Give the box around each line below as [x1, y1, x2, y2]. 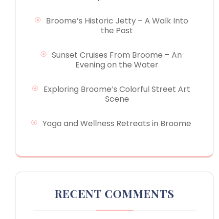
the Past [101, 24, 133, 36]
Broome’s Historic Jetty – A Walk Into [45, 15, 188, 26]
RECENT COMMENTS [54, 185, 175, 201]
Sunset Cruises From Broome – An [52, 49, 182, 61]
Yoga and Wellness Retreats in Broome [43, 117, 191, 129]
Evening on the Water [75, 59, 158, 70]
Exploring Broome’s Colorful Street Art [44, 83, 190, 95]
